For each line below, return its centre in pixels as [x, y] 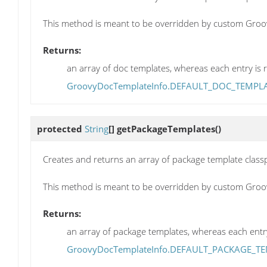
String [97, 129]
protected [61, 129]
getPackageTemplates [166, 129]
